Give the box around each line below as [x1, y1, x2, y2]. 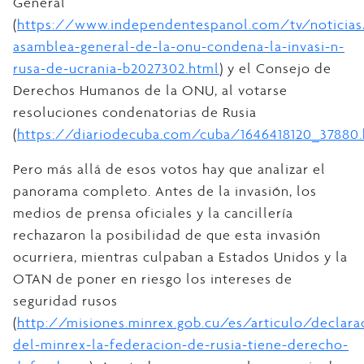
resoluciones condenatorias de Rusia [13, 102, 257, 121]
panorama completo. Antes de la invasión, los [13, 181, 317, 200]
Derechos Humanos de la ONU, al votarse [13, 80, 288, 99]
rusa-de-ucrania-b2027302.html [13, 58, 219, 77]
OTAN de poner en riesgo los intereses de [13, 269, 292, 288]
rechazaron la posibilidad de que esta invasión [13, 225, 321, 244]
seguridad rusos [13, 291, 118, 310]
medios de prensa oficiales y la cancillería [13, 203, 293, 222]
